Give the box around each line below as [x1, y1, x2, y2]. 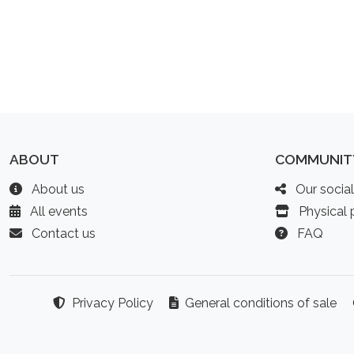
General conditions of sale [182, 296, 337, 311]
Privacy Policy [69, 296, 153, 311]
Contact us [28, 226, 96, 241]
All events [27, 204, 88, 219]
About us [28, 182, 85, 197]
